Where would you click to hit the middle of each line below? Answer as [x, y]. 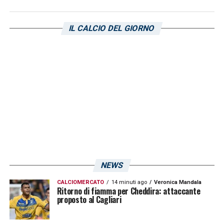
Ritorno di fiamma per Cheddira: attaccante [128, 191]
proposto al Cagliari [89, 199]
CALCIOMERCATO [80, 182]
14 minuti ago [129, 182]
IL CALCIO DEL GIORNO [112, 28]
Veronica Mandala [177, 182]
